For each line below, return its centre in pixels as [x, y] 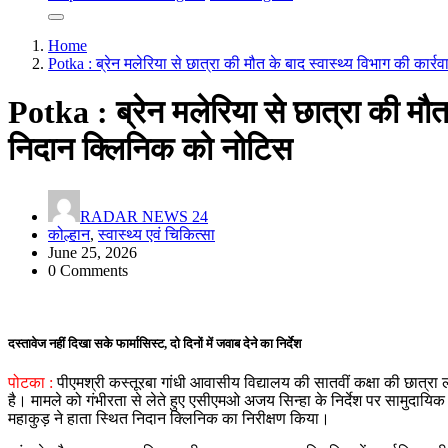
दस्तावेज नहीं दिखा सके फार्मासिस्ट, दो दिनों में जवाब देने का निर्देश [154, 343]
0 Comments [88, 270]
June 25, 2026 [92, 252]
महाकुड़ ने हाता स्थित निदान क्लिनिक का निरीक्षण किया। [169, 418]
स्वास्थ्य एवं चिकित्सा [156, 234]
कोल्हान [69, 234]
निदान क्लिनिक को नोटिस [150, 149]
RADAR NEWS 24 [144, 216]
